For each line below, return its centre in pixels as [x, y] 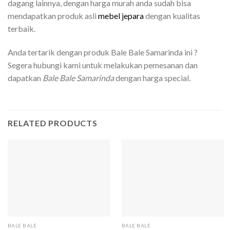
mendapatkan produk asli [53, 15]
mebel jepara [121, 15]
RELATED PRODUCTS [53, 123]
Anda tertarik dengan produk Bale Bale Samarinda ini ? [103, 52]
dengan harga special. [152, 78]
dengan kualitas [172, 15]
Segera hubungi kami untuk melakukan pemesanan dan [103, 65]
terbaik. [22, 28]
